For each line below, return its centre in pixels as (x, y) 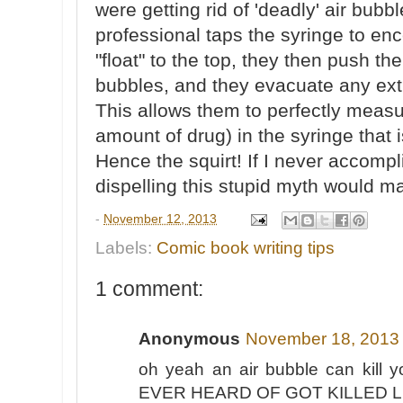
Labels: (126, 247)
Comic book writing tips (246, 247)
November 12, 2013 (160, 219)
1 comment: (149, 288)
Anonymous (189, 339)
